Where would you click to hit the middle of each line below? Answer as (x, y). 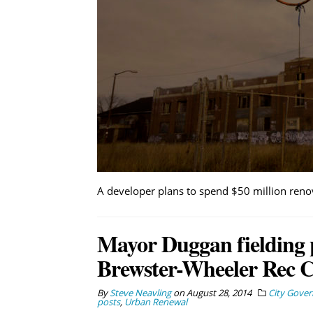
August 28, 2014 (219, 292)
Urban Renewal (155, 301)
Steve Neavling (140, 292)
